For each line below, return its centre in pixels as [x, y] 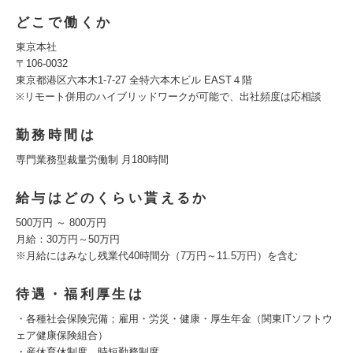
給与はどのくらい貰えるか [112, 198]
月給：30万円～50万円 [68, 239]
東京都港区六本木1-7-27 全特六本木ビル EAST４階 [134, 80]
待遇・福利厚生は [80, 294]
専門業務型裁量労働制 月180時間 [92, 160]
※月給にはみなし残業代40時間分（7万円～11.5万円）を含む [157, 256]
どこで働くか [64, 22]
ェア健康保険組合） [62, 335]
